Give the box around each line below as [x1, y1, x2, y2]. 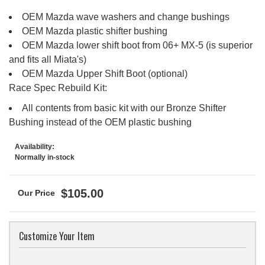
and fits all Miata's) [9, 54, 86, 64]
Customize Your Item [19, 228, 95, 243]
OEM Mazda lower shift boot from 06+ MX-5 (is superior [22, 40, 253, 50]
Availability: [15, 142, 54, 151]
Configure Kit [19, 251, 61, 260]
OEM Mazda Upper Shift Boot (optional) [22, 68, 188, 79]
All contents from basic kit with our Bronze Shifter [22, 102, 226, 113]
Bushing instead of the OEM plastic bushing [9, 117, 192, 127]
